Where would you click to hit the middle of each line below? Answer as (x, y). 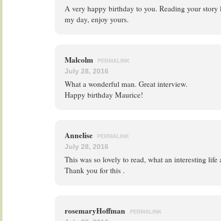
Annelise (80, 135)
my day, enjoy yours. (97, 19)
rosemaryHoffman (96, 211)
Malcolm (80, 60)
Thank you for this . (95, 170)
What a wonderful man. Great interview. (126, 84)
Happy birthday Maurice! (104, 95)
